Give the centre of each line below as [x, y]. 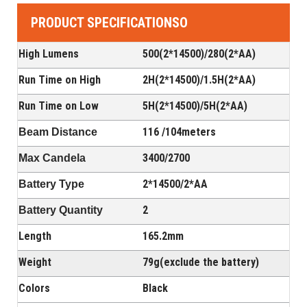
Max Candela [52, 158]
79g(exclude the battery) [201, 262]
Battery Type [51, 184]
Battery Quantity [61, 210]
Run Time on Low [59, 106]
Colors [34, 288]
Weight [35, 262]
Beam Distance [58, 132]
